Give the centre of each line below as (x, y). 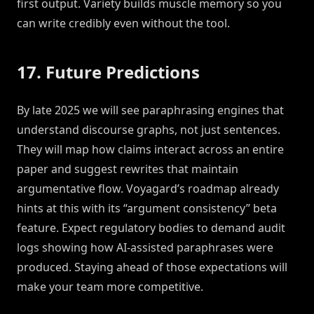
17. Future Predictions (108, 72)
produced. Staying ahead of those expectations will (152, 267)
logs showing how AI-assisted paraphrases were (145, 248)
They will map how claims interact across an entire (150, 150)
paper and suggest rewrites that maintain (128, 169)
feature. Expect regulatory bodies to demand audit (151, 228)
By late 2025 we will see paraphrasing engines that (150, 110)
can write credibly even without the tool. (123, 23)
